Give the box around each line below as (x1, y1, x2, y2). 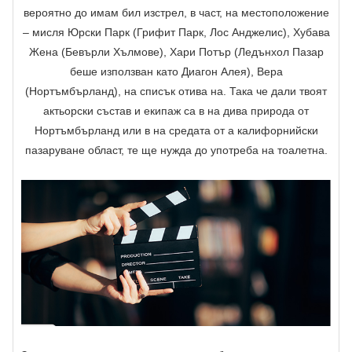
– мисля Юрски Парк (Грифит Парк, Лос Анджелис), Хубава (22, 25, 330, 38)
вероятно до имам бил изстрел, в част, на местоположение (23, 5, 329, 19)
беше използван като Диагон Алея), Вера (69, 64, 283, 78)
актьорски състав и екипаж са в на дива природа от (43, 104, 309, 117)
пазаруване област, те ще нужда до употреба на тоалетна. (24, 143, 328, 156)
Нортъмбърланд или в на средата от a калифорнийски (34, 123, 318, 137)
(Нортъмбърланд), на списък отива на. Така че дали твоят (25, 84, 327, 97)
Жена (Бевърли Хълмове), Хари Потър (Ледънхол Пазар (28, 45, 324, 58)
